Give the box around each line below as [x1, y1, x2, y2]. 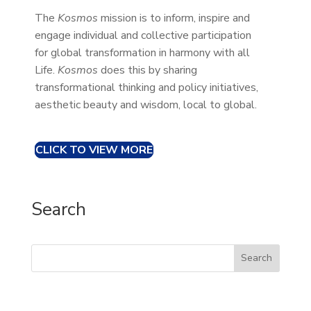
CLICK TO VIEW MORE [35, 142, 153, 158]
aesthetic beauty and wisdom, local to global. [34, 96, 257, 112]
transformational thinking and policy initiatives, [34, 79, 258, 95]
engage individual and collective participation [34, 27, 251, 43]
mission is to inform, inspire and [97, 10, 250, 26]
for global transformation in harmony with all [34, 44, 250, 60]
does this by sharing [97, 62, 197, 78]
